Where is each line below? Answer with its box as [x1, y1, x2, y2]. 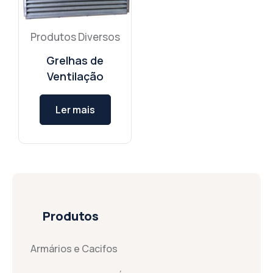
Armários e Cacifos [30, 242, 118, 256]
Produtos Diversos [30, 30, 120, 44]
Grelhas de [46, 53, 104, 68]
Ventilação [46, 69, 104, 84]
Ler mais [55, 103, 95, 117]
